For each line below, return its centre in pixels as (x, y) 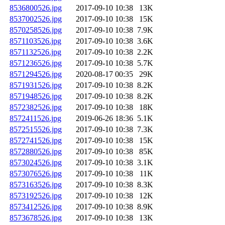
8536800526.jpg (36, 8)
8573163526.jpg (36, 185)
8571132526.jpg (35, 52)
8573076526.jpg (36, 174)
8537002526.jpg (36, 19)
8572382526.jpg (36, 107)
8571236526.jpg (36, 63)
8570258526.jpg (36, 30)
